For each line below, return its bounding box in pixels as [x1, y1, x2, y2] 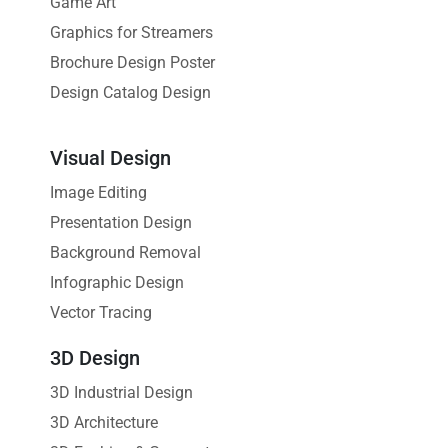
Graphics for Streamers [50, 23, 213, 42]
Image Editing [50, 183, 147, 202]
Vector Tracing [50, 303, 152, 322]
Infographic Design [50, 273, 184, 292]
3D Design [50, 346, 140, 370]
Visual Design [50, 146, 171, 170]
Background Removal [50, 243, 201, 262]
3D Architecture [50, 413, 158, 432]
